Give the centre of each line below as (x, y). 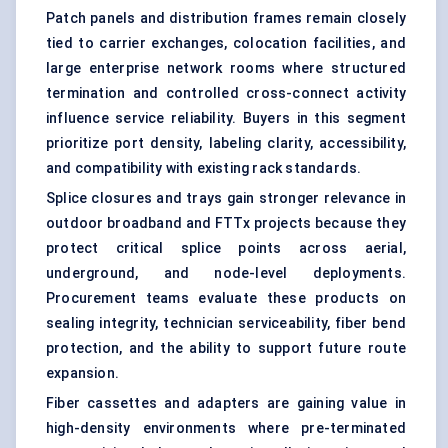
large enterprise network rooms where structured (226, 68)
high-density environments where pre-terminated (226, 428)
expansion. (82, 373)
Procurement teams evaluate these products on (226, 298)
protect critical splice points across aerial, (226, 248)
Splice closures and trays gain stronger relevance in (226, 198)
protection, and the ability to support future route (226, 348)
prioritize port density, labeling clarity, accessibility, (226, 143)
